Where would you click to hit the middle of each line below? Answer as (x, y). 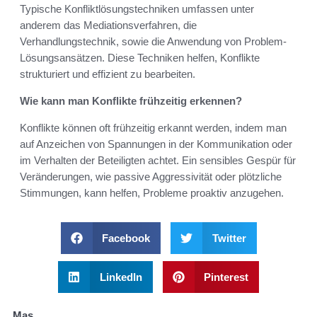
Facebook (126, 238)
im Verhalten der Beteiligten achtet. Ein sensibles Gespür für (158, 161)
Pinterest (226, 277)
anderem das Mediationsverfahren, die (108, 25)
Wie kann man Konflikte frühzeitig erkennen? (131, 101)
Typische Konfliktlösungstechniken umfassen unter (137, 9)
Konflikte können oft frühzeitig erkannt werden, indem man (153, 128)
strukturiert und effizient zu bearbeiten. (108, 74)
